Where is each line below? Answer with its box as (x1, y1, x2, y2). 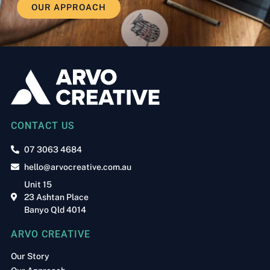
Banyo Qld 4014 (24, 204, 87, 215)
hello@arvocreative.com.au (24, 162, 132, 172)
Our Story (10, 251, 49, 261)
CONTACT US (10, 119, 75, 131)
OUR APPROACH (31, 2, 106, 13)
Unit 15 (24, 179, 52, 189)
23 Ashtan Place (24, 192, 89, 202)
